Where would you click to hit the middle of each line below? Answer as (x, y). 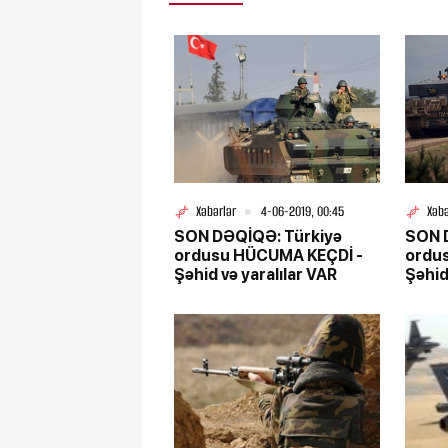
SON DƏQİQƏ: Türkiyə (258, 237)
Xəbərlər (216, 212)
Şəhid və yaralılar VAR (255, 275)
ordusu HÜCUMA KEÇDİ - (268, 256)
